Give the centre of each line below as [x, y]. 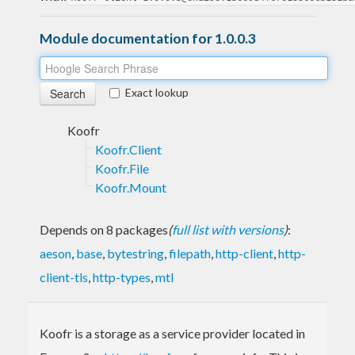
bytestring [136, 253]
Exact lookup [157, 92]
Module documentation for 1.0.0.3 [148, 38]
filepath [190, 253]
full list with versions [228, 229]
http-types [122, 277]
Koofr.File [122, 168]
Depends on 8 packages [104, 229]
